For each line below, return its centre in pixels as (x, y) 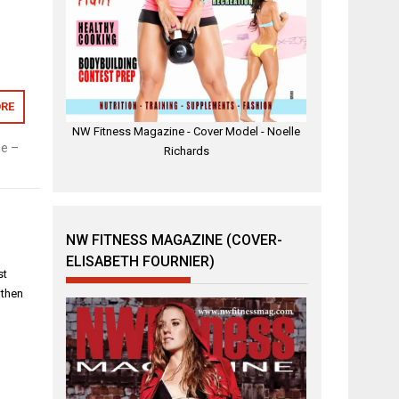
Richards (186, 151)
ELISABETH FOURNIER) (141, 261)
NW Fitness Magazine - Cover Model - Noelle (187, 132)
